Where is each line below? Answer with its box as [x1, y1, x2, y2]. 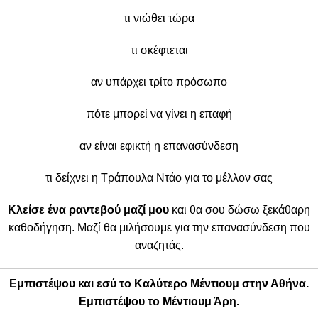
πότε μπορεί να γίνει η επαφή [86, 107, 232, 120]
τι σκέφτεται [130, 43, 188, 56]
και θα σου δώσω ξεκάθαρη [169, 203, 310, 216]
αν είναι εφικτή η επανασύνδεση [79, 139, 238, 152]
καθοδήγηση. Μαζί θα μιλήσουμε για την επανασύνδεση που [8, 221, 310, 234]
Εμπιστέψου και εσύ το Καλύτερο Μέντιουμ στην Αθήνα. [9, 277, 309, 290]
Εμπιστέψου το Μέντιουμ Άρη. [79, 295, 239, 307]
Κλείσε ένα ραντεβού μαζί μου [8, 203, 169, 216]
